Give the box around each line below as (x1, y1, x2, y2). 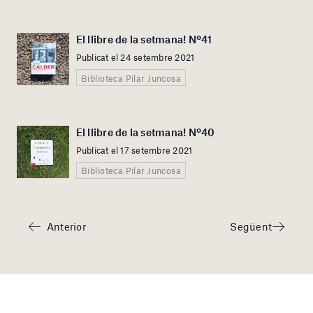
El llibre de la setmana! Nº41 (75, 32, 212, 45)
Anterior (47, 220, 86, 233)
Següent (230, 220, 272, 233)
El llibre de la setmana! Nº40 (75, 125, 215, 138)
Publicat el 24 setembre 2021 (75, 52, 195, 64)
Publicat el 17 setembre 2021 (75, 144, 193, 156)
